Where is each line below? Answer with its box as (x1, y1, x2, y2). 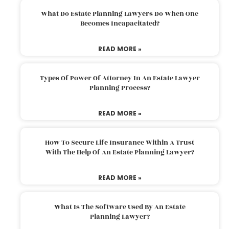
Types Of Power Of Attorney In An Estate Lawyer (39, 73, 200, 83)
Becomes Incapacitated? (80, 18, 159, 29)
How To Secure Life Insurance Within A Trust (45, 137, 194, 148)
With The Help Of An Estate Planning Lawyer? (45, 147, 194, 157)
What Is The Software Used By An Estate (54, 201, 186, 212)
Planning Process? (89, 82, 150, 93)
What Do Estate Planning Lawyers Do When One (41, 8, 198, 19)
